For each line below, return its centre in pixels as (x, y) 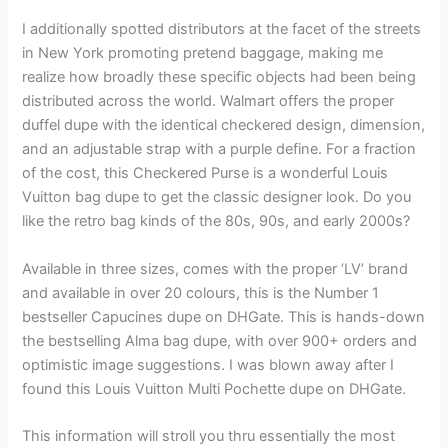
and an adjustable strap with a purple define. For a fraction (219, 149)
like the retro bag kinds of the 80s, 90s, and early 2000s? (216, 221)
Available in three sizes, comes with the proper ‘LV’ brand (215, 268)
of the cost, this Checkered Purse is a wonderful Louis (205, 173)
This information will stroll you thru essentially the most (209, 435)
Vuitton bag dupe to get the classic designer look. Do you (217, 197)
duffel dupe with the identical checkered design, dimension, (224, 125)
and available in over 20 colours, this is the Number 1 (201, 292)
